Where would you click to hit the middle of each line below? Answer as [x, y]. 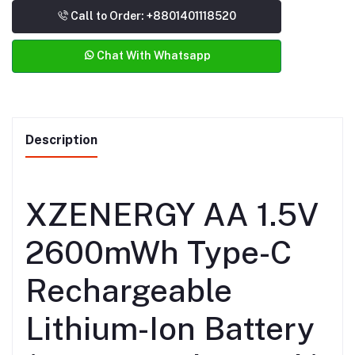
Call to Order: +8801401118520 [152, 16]
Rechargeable [129, 291]
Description [61, 140]
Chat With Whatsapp [152, 56]
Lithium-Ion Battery [170, 329]
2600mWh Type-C [158, 253]
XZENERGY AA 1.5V [172, 215]
